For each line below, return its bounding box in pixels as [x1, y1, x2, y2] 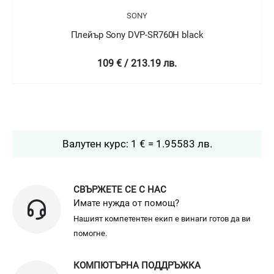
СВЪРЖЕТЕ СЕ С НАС [73, 183, 166, 195]
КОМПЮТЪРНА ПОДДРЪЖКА [73, 259, 201, 271]
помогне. [73, 228, 107, 238]
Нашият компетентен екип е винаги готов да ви [73, 213, 251, 223]
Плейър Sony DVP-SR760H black [70, 29, 204, 40]
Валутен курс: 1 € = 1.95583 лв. [62, 137, 212, 150]
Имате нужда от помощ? [73, 197, 179, 209]
